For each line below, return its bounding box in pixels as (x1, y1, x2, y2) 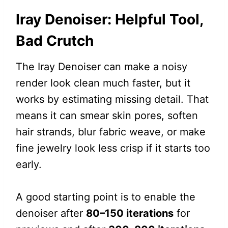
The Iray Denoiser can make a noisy (15, 61, 187, 73)
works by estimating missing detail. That (15, 93, 209, 106)
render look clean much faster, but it (15, 77, 190, 90)
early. (15, 158, 42, 171)
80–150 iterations (85, 207, 174, 220)
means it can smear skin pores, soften (15, 109, 198, 122)
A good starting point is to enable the (15, 191, 195, 204)
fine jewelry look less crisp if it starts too (15, 142, 210, 155)
